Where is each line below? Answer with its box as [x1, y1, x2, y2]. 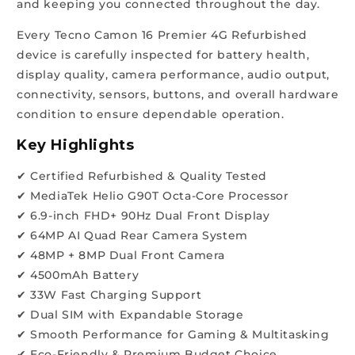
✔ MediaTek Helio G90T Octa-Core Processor [17, 188, 289, 203]
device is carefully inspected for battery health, [17, 47, 310, 62]
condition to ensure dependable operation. [17, 106, 284, 121]
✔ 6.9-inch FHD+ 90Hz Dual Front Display [17, 208, 270, 223]
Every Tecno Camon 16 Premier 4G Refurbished [17, 27, 307, 42]
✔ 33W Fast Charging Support [17, 287, 202, 302]
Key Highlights [17, 136, 135, 154]
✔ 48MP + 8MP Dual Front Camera [17, 247, 225, 262]
